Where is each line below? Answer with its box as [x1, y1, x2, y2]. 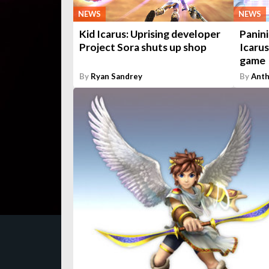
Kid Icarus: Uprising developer [79, 28, 220, 40]
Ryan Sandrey [91, 71, 142, 81]
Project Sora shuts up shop [79, 41, 207, 53]
